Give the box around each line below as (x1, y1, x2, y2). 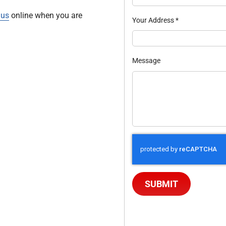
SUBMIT (144, 178, 178, 189)
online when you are (9, 11, 82, 21)
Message (132, 56, 160, 65)
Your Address (132, 16, 176, 25)
